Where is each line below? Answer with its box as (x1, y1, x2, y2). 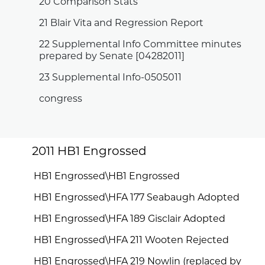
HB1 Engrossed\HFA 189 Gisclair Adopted (34, 214, 226, 224)
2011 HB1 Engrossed (32, 146, 147, 158)
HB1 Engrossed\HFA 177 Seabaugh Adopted (34, 193, 240, 203)
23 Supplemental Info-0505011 (39, 73, 182, 83)
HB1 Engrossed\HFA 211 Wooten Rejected (34, 235, 230, 245)
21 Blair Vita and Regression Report (39, 18, 204, 28)
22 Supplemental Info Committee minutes (39, 40, 242, 50)
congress (39, 94, 83, 104)
